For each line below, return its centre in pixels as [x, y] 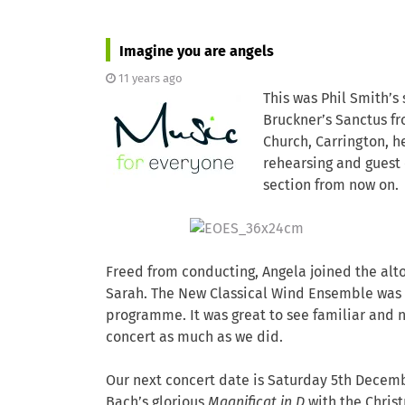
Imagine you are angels [197, 52]
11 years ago [151, 79]
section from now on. [331, 185]
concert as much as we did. [194, 337]
